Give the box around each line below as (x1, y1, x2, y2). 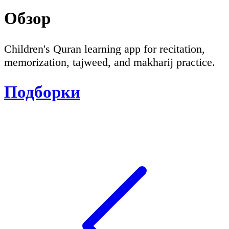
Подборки (4, 82, 80, 101)
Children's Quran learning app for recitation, (4, 42, 205, 55)
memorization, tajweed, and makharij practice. (4, 55, 215, 68)
